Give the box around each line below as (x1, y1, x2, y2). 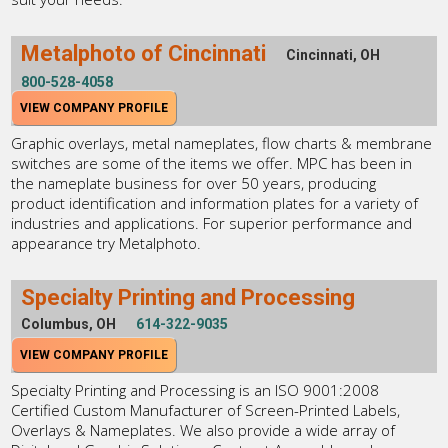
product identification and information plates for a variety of (11, 193, 419, 214)
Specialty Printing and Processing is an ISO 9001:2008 (11, 380, 380, 401)
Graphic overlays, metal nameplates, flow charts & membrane (11, 133, 433, 154)
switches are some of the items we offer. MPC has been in (11, 153, 413, 174)
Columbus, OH (21, 316, 117, 333)
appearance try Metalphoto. (11, 233, 202, 254)
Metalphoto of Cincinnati (21, 41, 267, 67)
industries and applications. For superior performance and (11, 213, 413, 234)
